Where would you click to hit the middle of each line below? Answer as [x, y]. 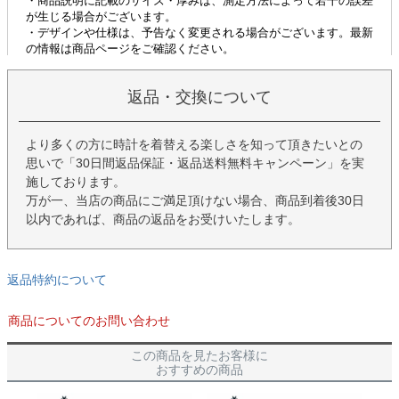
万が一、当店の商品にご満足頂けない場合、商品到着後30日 [195, 200]
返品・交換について [199, 97]
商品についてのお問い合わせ [89, 320]
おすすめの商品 [199, 369]
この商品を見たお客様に [199, 355]
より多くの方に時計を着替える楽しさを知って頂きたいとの [194, 144]
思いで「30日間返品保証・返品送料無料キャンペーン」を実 [195, 163]
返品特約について [57, 279]
